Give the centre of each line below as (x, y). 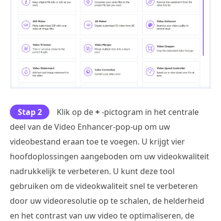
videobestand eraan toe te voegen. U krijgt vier (97, 142)
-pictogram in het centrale (149, 112)
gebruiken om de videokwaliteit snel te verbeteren (104, 186)
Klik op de (76, 112)
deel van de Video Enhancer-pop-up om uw (90, 127)
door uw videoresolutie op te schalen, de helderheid (107, 201)
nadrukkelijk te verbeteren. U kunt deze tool (92, 171)
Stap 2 (30, 112)
